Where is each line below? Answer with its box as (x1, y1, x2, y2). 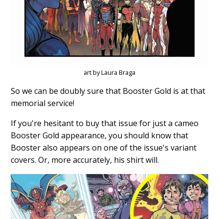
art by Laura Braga (84, 68, 135, 77)
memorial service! (11, 98, 75, 109)
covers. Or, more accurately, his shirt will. (11, 154, 159, 166)
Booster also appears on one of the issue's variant (11, 142, 197, 153)
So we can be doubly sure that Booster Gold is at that (11, 86, 206, 97)
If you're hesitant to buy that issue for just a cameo (11, 118, 199, 129)
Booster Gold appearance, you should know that (11, 130, 189, 141)
